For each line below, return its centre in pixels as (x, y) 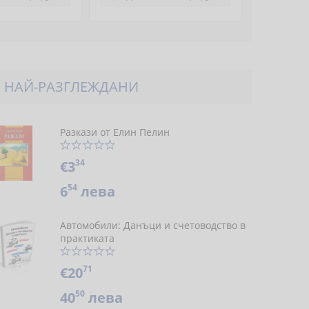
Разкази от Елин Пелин (114, 132)
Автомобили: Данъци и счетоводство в (152, 225)
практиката (87, 238)
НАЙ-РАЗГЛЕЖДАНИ (71, 87)
